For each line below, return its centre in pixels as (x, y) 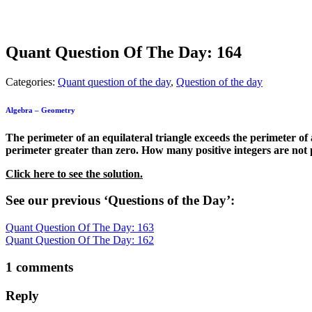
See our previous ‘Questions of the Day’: (122, 201)
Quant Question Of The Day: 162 (80, 240)
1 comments (39, 267)
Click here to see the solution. (74, 173)
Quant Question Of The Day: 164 (124, 52)
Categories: (32, 81)
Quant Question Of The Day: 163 (80, 228)
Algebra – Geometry (41, 110)
